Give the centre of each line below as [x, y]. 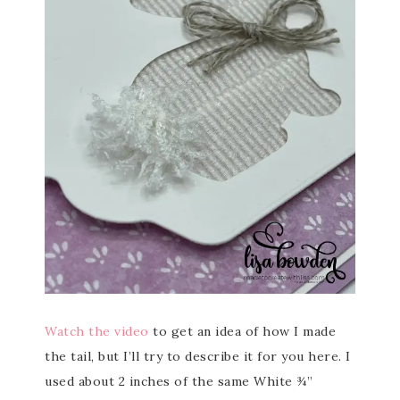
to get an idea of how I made [242, 331]
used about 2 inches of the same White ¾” [179, 381]
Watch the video [97, 331]
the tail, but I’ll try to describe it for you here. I [198, 356]
